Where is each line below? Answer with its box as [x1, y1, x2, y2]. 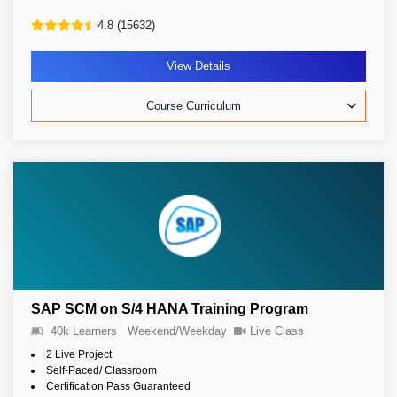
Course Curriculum [146, 99, 241, 113]
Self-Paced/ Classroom [46, 364, 157, 377]
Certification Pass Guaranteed [46, 380, 191, 393]
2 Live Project [46, 348, 112, 361]
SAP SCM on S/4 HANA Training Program [31, 301, 308, 316]
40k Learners [51, 324, 117, 338]
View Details [167, 59, 230, 73]
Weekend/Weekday [128, 324, 227, 338]
